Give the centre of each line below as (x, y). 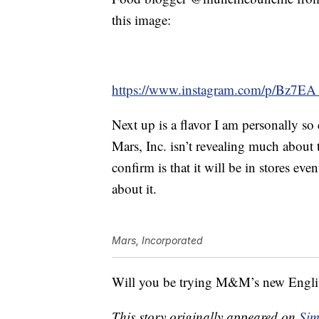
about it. (134, 189)
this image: (141, 20)
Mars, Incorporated (157, 241)
